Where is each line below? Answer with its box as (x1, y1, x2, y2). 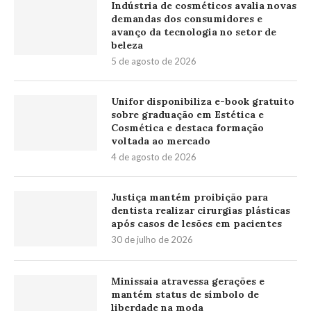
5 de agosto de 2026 (111, 55, 196, 67)
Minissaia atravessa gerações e (111, 274, 264, 287)
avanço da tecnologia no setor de (111, 25, 276, 38)
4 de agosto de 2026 (111, 151, 196, 162)
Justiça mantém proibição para (111, 190, 268, 203)
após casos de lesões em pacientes (111, 217, 282, 230)
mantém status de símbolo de (111, 287, 259, 301)
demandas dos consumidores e (111, 12, 262, 25)
